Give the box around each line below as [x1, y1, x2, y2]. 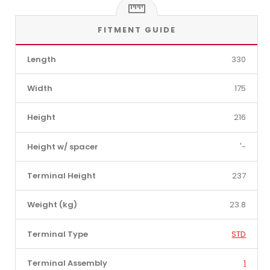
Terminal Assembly [27, 257, 107, 269]
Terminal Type [27, 228, 88, 240]
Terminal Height [27, 170, 96, 182]
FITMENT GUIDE [97, 24, 176, 36]
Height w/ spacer [27, 140, 98, 152]
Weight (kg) [27, 199, 77, 211]
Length [27, 53, 56, 65]
